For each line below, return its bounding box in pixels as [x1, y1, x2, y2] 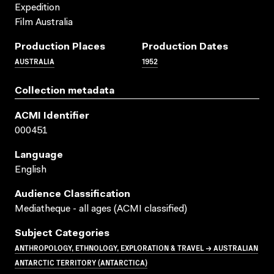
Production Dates [142, 42, 228, 52]
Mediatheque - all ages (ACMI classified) [15, 204, 187, 214]
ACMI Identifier [15, 111, 89, 121]
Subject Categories [15, 228, 109, 239]
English [15, 165, 46, 175]
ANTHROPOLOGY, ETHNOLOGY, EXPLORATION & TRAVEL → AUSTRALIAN [15, 242, 258, 253]
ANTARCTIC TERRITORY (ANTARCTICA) [15, 256, 147, 267]
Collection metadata [15, 86, 114, 96]
